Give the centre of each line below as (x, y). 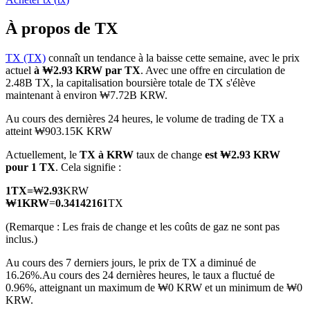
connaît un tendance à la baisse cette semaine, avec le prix (173, 58)
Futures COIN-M (71, 76)
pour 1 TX (30, 167)
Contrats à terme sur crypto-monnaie (112, 99)
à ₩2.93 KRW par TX (87, 71)
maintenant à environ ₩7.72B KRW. (86, 95)
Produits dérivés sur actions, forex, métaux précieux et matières (170, 173)
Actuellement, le (43, 155)
